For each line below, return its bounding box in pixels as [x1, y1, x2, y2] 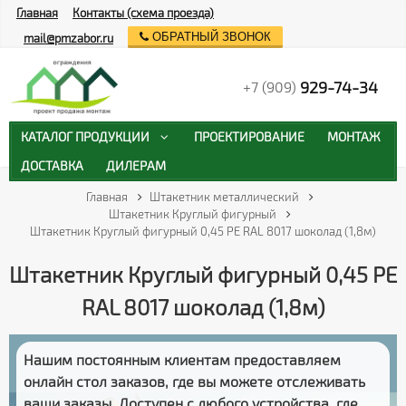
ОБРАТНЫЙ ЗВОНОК [148, 30, 271, 44]
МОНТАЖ [327, 128, 382, 144]
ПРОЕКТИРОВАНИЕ [193, 128, 304, 144]
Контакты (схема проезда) [72, 5, 214, 20]
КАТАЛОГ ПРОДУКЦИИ [20, 128, 150, 144]
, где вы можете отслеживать [165, 372, 365, 390]
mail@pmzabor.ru [24, 31, 113, 46]
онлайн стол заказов [24, 372, 165, 390]
